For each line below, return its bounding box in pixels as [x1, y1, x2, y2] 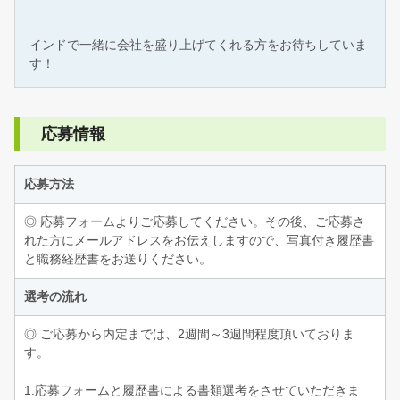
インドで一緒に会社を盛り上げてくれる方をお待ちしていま [29, 37, 367, 52]
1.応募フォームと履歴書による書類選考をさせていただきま [24, 382, 360, 397]
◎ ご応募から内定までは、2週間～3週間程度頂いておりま [24, 326, 354, 341]
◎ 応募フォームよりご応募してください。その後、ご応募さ [24, 213, 365, 229]
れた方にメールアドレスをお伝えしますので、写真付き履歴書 [24, 232, 374, 247]
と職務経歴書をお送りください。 [24, 251, 212, 266]
